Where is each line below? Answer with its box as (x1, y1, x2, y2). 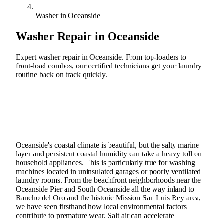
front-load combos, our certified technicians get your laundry (16, 61, 202, 70)
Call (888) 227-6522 (31, 93, 99, 102)
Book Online (132, 93, 176, 102)
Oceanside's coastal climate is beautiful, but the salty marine (16, 140, 199, 149)
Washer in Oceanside (35, 11, 100, 20)
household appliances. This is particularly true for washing (16, 158, 195, 167)
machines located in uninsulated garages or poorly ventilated (16, 167, 201, 175)
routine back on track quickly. (16, 70, 107, 79)
